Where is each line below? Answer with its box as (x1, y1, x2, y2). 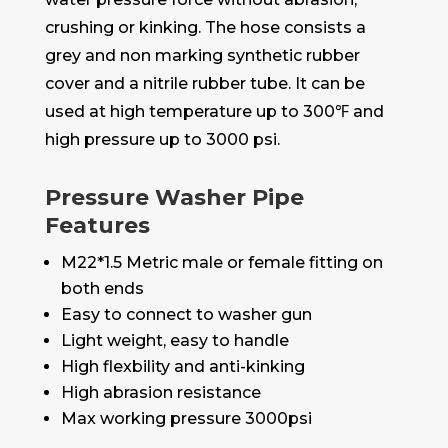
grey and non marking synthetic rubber (44, 46, 360, 66)
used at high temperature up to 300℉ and (44, 102, 384, 122)
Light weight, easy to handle (60, 331, 289, 351)
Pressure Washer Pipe (44, 184, 304, 212)
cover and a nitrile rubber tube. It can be (44, 74, 365, 94)
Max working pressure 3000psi (60, 409, 312, 429)
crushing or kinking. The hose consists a (44, 18, 370, 38)
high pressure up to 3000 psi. (44, 130, 280, 150)
